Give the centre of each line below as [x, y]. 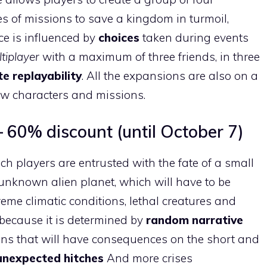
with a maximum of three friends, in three [151, 57]
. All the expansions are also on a [170, 76]
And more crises [150, 258]
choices [120, 38]
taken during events [195, 38]
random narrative [195, 220]
